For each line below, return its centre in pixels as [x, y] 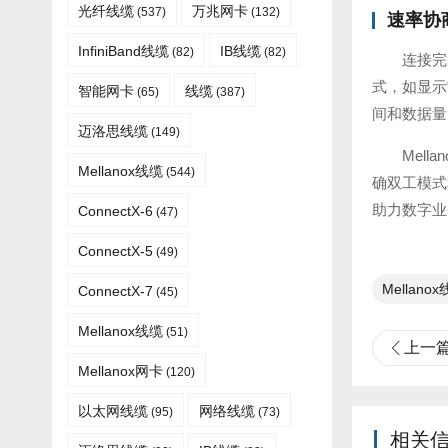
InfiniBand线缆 [123, 51]
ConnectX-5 [115, 251]
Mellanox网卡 [120, 371]
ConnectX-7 [115, 291]
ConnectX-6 [115, 211]
